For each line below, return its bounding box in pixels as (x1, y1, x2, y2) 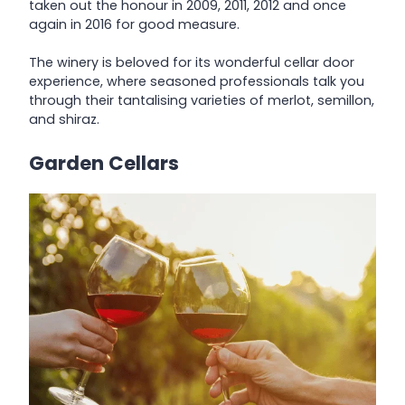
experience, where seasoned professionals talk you (29, 72, 364, 91)
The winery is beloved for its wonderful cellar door (29, 53, 354, 72)
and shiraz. (29, 110, 99, 129)
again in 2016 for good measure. (29, 14, 240, 33)
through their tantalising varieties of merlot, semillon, (29, 91, 374, 110)
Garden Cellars (29, 149, 179, 176)
